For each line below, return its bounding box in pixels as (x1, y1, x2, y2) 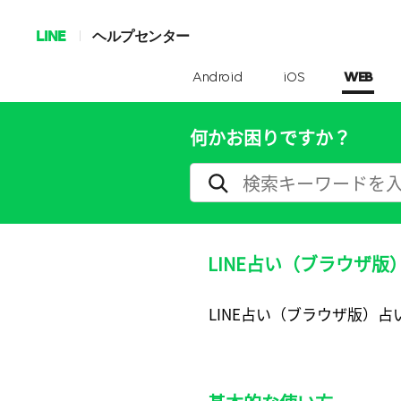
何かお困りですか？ (190, 124, 351, 150)
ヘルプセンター (92, 26, 190, 45)
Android (192, 71, 243, 85)
